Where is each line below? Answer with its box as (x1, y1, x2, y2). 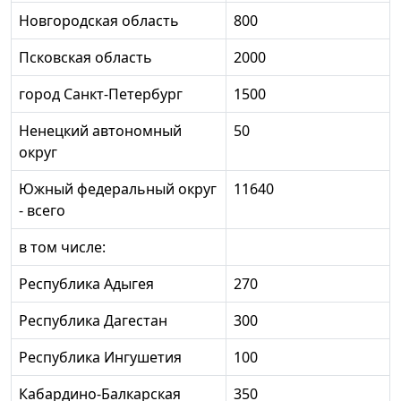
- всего (19, 200, 65, 220)
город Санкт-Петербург (19, 83, 183, 104)
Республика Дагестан (19, 310, 167, 330)
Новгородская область (19, 10, 179, 30)
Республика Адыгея (19, 273, 154, 294)
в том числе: (19, 236, 106, 257)
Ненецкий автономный (19, 120, 182, 141)
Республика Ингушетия (19, 346, 182, 367)
